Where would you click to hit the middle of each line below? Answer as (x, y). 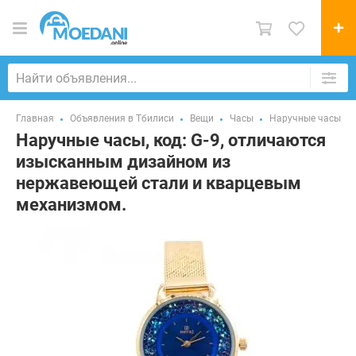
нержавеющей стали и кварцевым (159, 183)
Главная (35, 118)
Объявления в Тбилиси (122, 118)
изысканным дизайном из (123, 162)
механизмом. (71, 205)
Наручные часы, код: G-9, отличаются (171, 140)
